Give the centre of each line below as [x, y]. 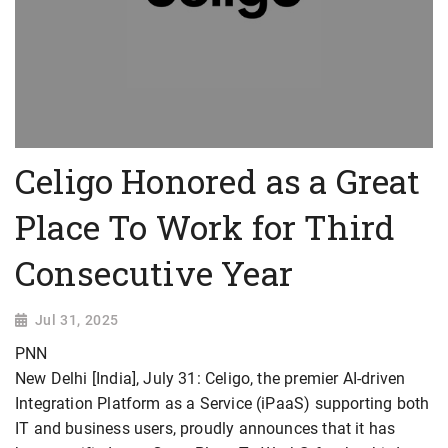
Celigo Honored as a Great [218, 181]
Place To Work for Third [205, 227]
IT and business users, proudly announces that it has [205, 429]
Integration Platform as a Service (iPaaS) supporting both [222, 404]
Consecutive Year [154, 273]
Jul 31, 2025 [76, 320]
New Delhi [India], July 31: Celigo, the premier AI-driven [210, 379]
